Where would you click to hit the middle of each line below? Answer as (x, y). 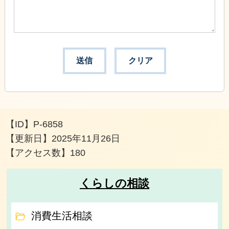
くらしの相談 (114, 184)
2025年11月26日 (86, 139)
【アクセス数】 (38, 153)
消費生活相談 (62, 216)
